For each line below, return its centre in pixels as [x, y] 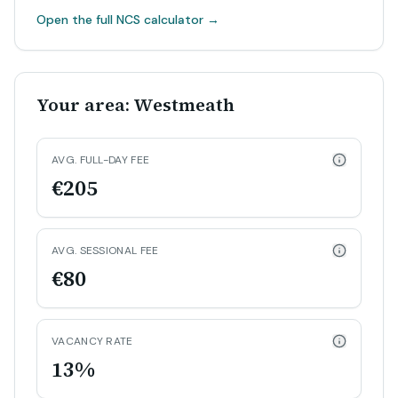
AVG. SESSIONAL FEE [105, 251]
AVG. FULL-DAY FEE [101, 160]
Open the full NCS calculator [120, 20]
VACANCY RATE [92, 341]
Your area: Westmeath [135, 105]
